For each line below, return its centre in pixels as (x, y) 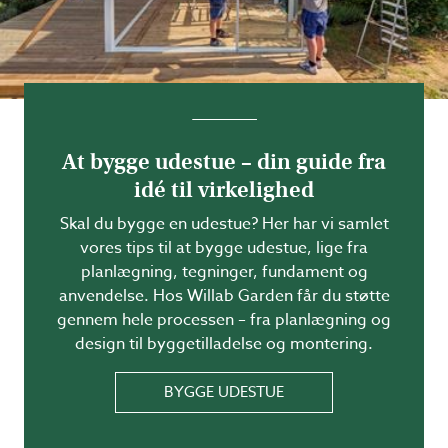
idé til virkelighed (224, 189)
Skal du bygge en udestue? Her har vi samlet (224, 224)
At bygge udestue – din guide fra (224, 161)
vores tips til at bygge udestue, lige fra (224, 248)
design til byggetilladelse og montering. (224, 344)
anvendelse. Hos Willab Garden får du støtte (224, 296)
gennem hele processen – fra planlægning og (224, 320)
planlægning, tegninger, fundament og (224, 272)
